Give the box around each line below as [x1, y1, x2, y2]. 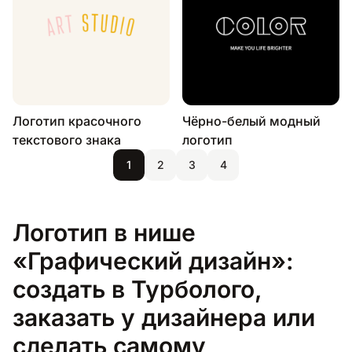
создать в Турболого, [13, 274, 262, 303]
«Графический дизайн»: [13, 246, 294, 275]
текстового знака [13, 131, 121, 148]
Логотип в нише [13, 218, 196, 247]
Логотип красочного [13, 112, 141, 129]
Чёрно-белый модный [182, 112, 321, 129]
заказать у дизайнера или [13, 302, 315, 332]
